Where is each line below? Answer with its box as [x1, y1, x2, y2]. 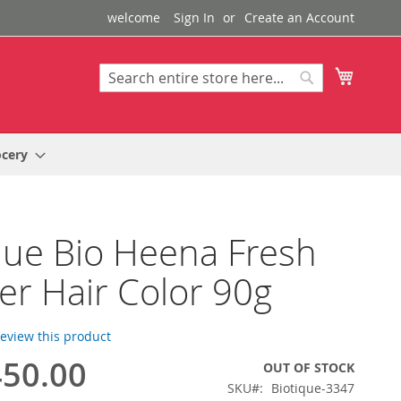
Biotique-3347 [271, 380, 354, 397]
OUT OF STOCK [263, 359, 354, 376]
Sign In [174, 9, 215, 26]
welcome [107, 9, 160, 26]
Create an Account [244, 9, 354, 26]
